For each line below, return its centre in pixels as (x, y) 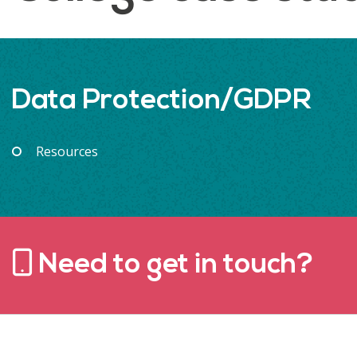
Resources (67, 151)
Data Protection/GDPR (162, 101)
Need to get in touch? (173, 266)
